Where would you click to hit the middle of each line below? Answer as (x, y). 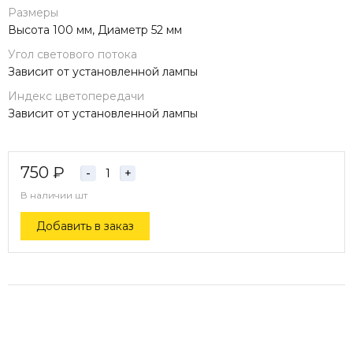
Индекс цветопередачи (76, 96)
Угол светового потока (72, 54)
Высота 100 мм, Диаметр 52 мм (95, 30)
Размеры (33, 13)
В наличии (48, 195)
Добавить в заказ (85, 226)
